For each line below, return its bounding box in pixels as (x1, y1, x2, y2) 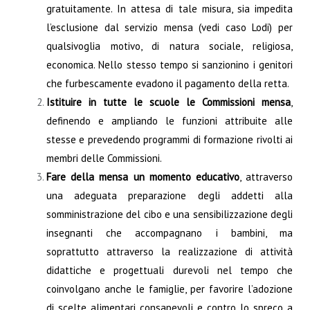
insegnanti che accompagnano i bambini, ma (46, 226, 293, 240)
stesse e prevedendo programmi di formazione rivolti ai (46, 133, 293, 147)
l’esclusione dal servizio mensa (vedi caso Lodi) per (46, 21, 293, 35)
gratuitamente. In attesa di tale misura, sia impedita (46, 2, 293, 16)
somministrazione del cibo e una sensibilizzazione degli (46, 208, 293, 221)
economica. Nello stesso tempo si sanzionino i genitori (46, 58, 293, 72)
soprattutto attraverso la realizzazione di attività (46, 245, 293, 259)
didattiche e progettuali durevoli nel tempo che (46, 264, 293, 277)
